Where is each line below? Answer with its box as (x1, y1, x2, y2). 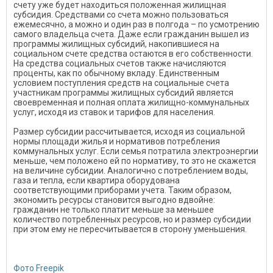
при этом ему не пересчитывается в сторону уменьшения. (13, 224, 247, 234)
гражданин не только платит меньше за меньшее (13, 204, 214, 214)
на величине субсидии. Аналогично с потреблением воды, (13, 165, 248, 175)
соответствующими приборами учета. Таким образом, (13, 185, 232, 195)
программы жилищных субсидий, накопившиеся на (13, 38, 219, 49)
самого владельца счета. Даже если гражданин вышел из (13, 29, 249, 39)
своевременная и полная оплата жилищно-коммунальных (13, 97, 249, 107)
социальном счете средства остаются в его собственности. (13, 48, 253, 58)
